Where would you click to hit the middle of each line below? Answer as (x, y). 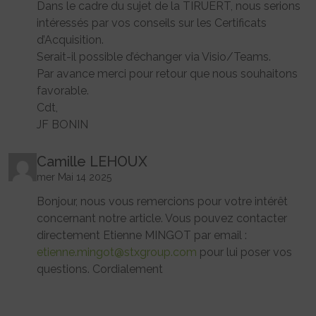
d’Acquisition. (70, 40)
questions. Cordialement (100, 269)
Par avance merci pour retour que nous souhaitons (167, 74)
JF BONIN (62, 125)
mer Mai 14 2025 (74, 177)
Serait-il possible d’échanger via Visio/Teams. (154, 57)
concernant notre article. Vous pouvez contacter (162, 219)
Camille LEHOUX (92, 162)
